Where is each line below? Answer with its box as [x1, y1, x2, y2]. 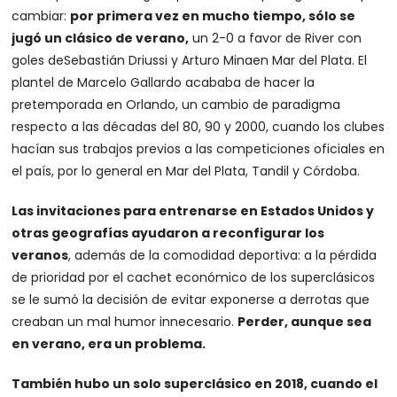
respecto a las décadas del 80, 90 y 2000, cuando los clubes [12, 118, 385, 136]
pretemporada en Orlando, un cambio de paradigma [12, 96, 341, 114]
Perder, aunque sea [237, 313, 372, 331]
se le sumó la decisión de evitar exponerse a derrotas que [12, 291, 370, 309]
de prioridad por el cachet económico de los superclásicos [12, 269, 376, 287]
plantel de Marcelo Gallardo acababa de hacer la [12, 74, 315, 92]
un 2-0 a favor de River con [189, 29, 362, 48]
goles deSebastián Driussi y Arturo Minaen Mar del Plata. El [12, 51, 368, 70]
